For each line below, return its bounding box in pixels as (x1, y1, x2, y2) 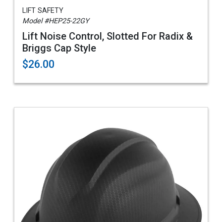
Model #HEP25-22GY (22, 17, 89, 26)
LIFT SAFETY (22, 6, 63, 15)
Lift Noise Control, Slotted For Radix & (22, 30, 193, 43)
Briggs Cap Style (22, 42, 96, 55)
